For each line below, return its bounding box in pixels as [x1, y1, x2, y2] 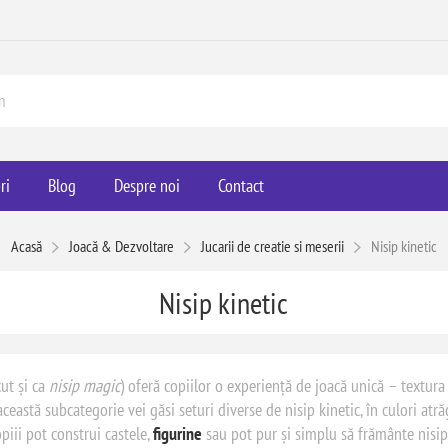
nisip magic [48, 374, 120, 397]
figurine [152, 422, 202, 445]
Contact [217, 174, 264, 197]
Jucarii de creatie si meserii [200, 236, 344, 256]
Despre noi [113, 174, 180, 197]
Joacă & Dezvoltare [68, 236, 174, 256]
